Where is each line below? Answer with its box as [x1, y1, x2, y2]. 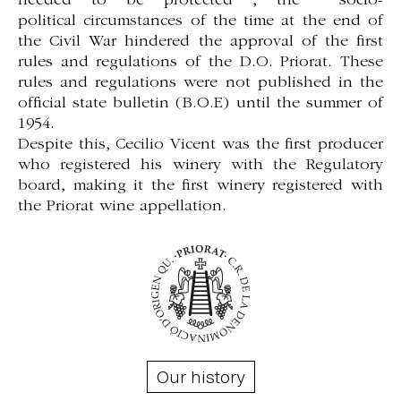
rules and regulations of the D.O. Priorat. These [18, 54, 383, 71]
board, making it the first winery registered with [18, 177, 383, 194]
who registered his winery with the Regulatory [18, 157, 383, 174]
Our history [156, 363, 245, 389]
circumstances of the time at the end [83, 13, 368, 30]
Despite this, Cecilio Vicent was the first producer [18, 136, 383, 153]
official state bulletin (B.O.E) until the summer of [18, 95, 383, 112]
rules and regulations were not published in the [18, 74, 383, 91]
